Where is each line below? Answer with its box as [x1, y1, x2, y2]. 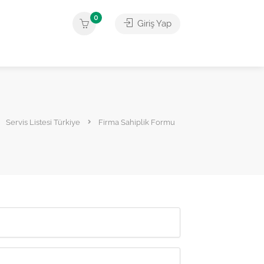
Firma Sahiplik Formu [98, 118, 175, 127]
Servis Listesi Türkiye [6, 118, 80, 127]
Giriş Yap [135, 18, 171, 29]
